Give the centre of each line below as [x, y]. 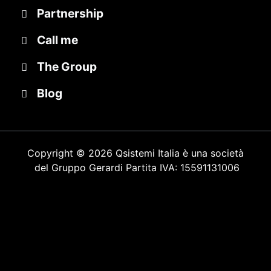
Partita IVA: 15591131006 [181, 167]
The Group [67, 66]
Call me [57, 40]
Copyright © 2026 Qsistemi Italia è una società [135, 153]
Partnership [70, 13]
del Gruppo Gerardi [77, 167]
